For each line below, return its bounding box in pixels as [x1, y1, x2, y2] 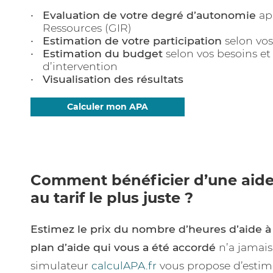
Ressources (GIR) [43, 21, 132, 34]
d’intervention [43, 60, 118, 73]
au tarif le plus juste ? [30, 189, 193, 207]
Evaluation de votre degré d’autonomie [43, 9, 256, 21]
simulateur [30, 259, 91, 272]
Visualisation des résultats [43, 73, 183, 85]
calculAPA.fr [91, 259, 157, 272]
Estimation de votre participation [43, 34, 222, 47]
